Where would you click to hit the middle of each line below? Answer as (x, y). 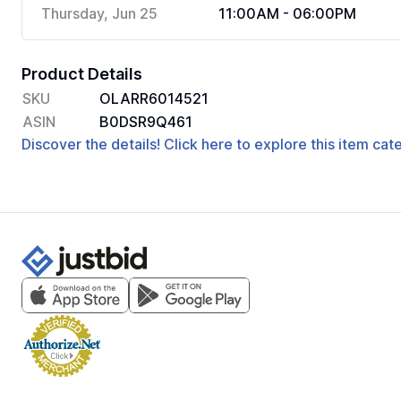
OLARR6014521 (154, 98)
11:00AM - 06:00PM (287, 13)
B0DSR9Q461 (146, 122)
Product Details (82, 74)
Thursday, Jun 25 (99, 13)
